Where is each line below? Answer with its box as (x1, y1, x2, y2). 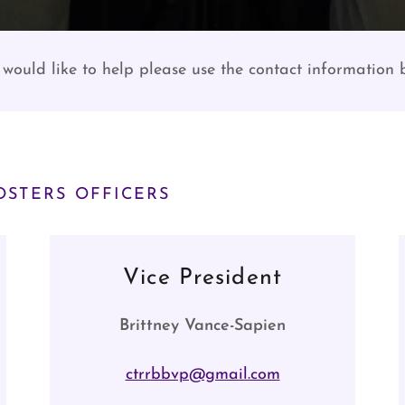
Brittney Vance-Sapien (119, 317, 286, 334)
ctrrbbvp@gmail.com (125, 366, 280, 383)
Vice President (123, 267, 282, 289)
